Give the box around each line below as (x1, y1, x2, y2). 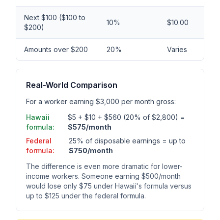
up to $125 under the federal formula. (26, 192, 146, 200)
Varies (167, 45, 187, 54)
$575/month (68, 123, 112, 131)
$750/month (69, 146, 113, 155)
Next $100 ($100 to (24, 13, 85, 22)
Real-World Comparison (26, 80, 117, 90)
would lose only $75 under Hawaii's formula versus (26, 182, 192, 190)
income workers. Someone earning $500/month (26, 172, 181, 180)
